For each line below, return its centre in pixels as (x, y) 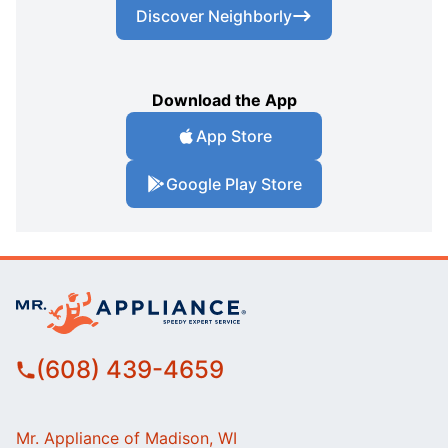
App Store (234, 136)
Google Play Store (234, 184)
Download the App (224, 100)
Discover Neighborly (214, 16)
